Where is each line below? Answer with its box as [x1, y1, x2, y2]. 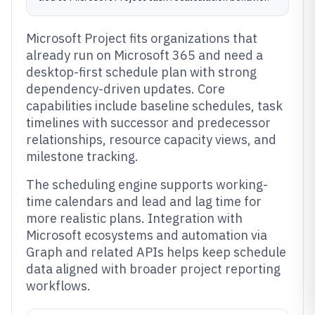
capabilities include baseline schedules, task [26, 98, 283, 114]
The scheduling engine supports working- [26, 176, 268, 193]
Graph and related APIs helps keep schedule [26, 244, 286, 260]
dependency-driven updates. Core [26, 81, 225, 97]
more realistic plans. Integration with [26, 210, 243, 226]
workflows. [26, 278, 91, 294]
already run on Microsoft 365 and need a [26, 47, 263, 63]
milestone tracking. [26, 148, 139, 165]
